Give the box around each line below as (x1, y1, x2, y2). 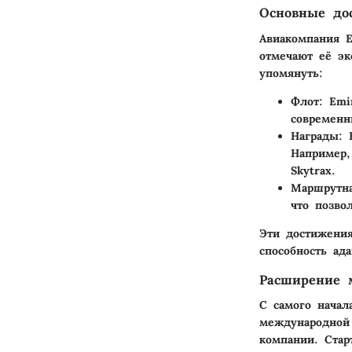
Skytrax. (291, 163, 335, 178)
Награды (291, 128, 339, 143)
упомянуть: (259, 65, 323, 80)
